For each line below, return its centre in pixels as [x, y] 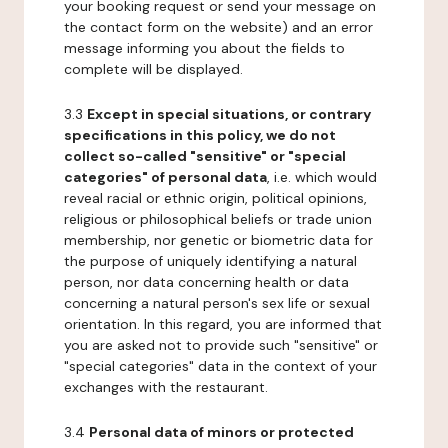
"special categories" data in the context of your [220, 366]
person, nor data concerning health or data [206, 282]
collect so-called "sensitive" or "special [205, 156]
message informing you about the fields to [204, 48]
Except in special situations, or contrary [229, 114]
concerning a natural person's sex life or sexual [217, 303]
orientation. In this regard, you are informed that [223, 324]
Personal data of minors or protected [221, 432]
